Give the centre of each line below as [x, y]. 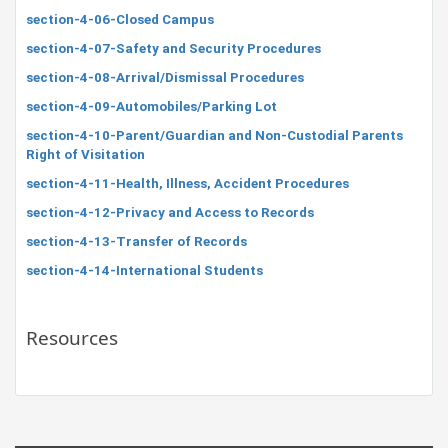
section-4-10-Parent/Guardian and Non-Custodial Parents [214, 135]
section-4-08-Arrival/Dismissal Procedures [165, 77]
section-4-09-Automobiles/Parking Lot [151, 106]
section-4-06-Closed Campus [120, 19]
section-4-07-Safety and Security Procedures [173, 48]
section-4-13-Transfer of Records [136, 241]
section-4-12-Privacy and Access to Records [170, 212]
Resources [72, 338]
